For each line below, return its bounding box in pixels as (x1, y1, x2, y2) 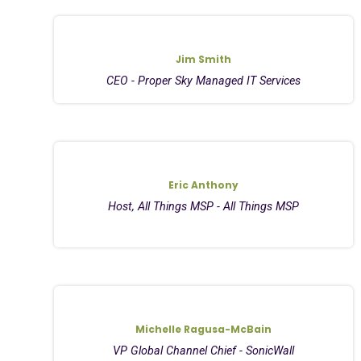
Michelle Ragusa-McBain (135, 322, 272, 336)
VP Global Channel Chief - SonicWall (113, 343, 295, 358)
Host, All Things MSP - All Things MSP (108, 199, 300, 214)
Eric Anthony (168, 177, 239, 192)
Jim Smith (176, 52, 232, 66)
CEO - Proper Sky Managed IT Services (106, 73, 301, 88)
